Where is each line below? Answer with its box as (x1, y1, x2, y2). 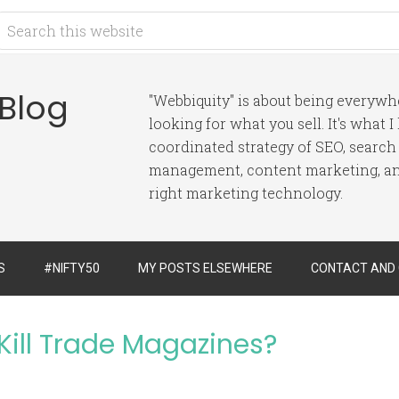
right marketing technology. (149, 183, 343, 202)
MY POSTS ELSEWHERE (138, 261, 273, 275)
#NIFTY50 (44, 261, 100, 275)
